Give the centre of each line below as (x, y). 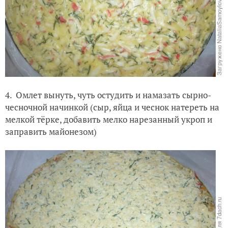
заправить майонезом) (51, 132)
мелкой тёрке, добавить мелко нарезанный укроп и (109, 119)
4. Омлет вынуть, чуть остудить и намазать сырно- (108, 95)
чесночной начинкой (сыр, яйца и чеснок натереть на (112, 107)
